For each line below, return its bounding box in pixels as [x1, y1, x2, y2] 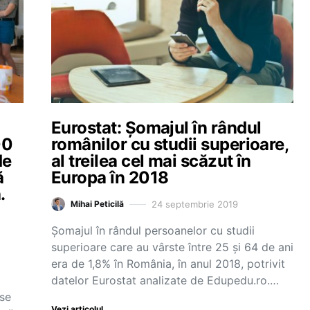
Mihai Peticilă [71, 199, 124, 209]
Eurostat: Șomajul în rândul [51, 118, 262, 138]
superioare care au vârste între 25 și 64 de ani [51, 240, 293, 254]
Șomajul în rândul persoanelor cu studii [51, 224, 255, 237]
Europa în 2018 [51, 167, 169, 188]
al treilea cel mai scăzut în [51, 151, 251, 171]
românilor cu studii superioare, [51, 134, 289, 154]
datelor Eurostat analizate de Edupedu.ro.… [51, 273, 279, 287]
